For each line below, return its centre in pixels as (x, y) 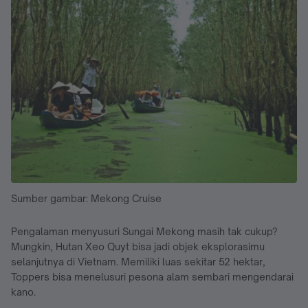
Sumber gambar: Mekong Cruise (86, 198)
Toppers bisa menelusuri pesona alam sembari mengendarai (152, 276)
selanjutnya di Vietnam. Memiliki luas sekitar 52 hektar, (138, 261)
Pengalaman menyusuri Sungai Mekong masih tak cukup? (144, 231)
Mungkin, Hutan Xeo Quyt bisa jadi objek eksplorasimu (138, 246)
